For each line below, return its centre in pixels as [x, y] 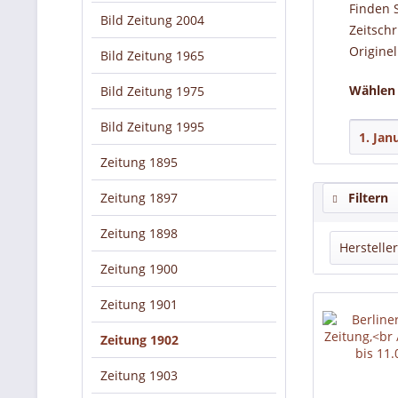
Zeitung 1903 [139, 375]
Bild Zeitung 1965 [152, 56]
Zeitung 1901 [139, 304]
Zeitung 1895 [139, 162]
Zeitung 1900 [139, 269]
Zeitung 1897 [139, 198]
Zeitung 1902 [139, 340]
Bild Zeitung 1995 [152, 127]
